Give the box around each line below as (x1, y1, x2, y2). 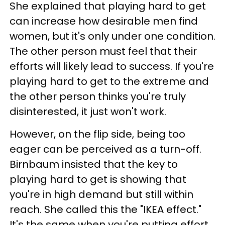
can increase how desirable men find (10, 14, 198, 29)
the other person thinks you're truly (10, 89, 186, 104)
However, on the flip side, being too (10, 127, 185, 142)
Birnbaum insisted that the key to (10, 157, 178, 172)
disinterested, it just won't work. (10, 104, 166, 119)
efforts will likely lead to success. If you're (10, 59, 214, 74)
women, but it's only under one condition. (10, 29, 215, 44)
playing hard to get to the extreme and (10, 74, 209, 89)
